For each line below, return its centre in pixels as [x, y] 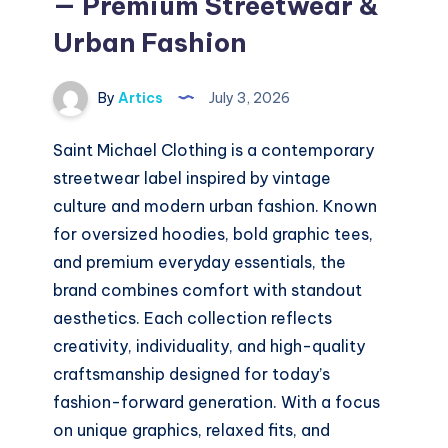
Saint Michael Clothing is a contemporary [214, 150]
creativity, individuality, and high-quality [209, 346]
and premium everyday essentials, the [200, 262]
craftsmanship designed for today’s [192, 374]
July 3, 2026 [248, 97]
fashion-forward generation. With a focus [217, 402]
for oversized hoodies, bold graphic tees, [213, 234]
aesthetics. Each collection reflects [193, 318]
